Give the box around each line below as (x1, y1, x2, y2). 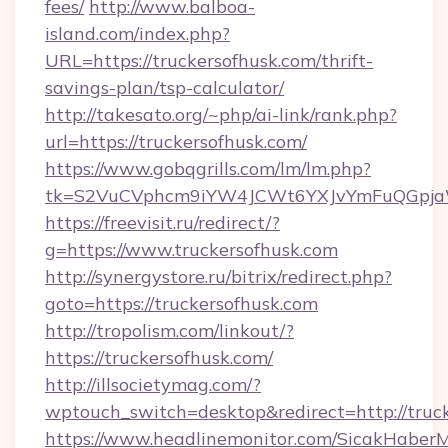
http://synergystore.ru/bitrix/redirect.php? (45, 265, 392, 288)
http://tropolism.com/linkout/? (45, 319, 294, 342)
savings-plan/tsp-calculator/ (45, 76, 284, 99)
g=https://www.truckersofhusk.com (45, 238, 338, 261)
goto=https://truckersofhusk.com (45, 292, 318, 315)
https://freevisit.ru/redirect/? (45, 211, 280, 234)
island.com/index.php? (45, 22, 230, 45)
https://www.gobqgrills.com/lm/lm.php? (45, 157, 371, 180)
